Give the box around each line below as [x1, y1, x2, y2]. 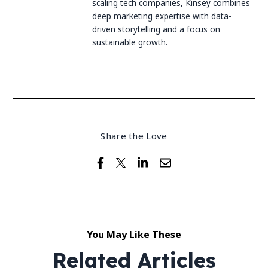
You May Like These [87, 227, 181, 241]
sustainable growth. [92, 36, 168, 48]
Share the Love [100, 129, 167, 142]
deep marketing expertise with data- [92, 10, 232, 22]
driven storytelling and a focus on [92, 23, 221, 35]
